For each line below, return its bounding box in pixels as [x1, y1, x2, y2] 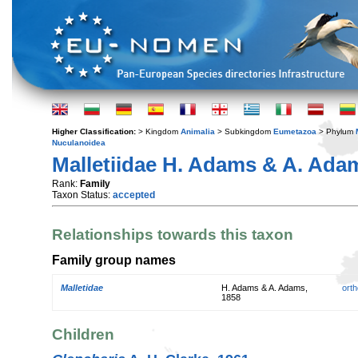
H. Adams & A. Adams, [221, 283, 308, 293]
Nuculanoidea [52, 138, 105, 147]
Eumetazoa [273, 127, 316, 136]
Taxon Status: [52, 189, 113, 201]
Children [52, 325, 114, 343]
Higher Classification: [52, 127, 138, 136]
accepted [113, 189, 155, 201]
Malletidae [61, 283, 103, 293]
